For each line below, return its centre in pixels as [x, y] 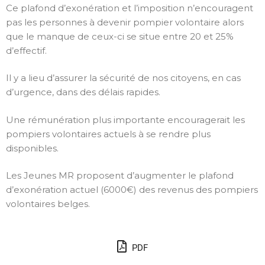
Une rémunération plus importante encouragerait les [125, 119]
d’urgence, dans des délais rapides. [83, 92]
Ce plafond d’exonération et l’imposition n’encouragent [130, 8]
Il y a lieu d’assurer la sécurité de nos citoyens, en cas [123, 78]
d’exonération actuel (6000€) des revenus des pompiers [132, 190]
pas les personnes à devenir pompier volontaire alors [125, 22]
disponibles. [32, 148]
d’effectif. [26, 50]
